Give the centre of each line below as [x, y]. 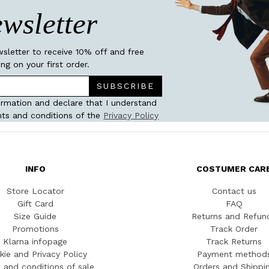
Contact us [234, 191]
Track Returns [234, 241]
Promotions [35, 228]
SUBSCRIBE [125, 86]
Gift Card [35, 203]
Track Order [234, 228]
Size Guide [35, 216]
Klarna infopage [35, 241]
